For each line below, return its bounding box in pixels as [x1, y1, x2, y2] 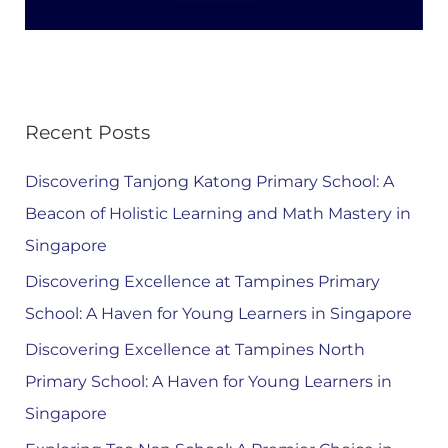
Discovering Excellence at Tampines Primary [24, 271, 380, 291]
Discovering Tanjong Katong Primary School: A [24, 171, 394, 191]
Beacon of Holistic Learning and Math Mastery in [24, 203, 411, 223]
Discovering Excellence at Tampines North [24, 339, 365, 359]
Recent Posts [24, 120, 150, 145]
